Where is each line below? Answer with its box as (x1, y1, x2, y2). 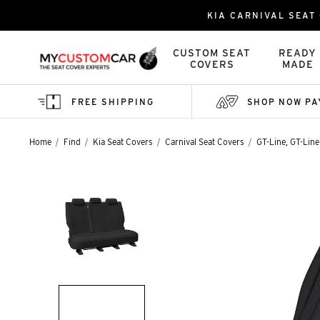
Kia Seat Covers (93, 136, 153, 147)
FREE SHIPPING (71, 96, 154, 107)
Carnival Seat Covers (165, 136, 244, 147)
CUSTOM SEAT (173, 47, 251, 59)
